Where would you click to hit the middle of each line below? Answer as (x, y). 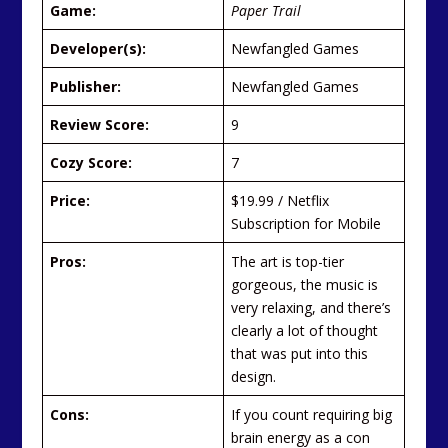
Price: (70, 200)
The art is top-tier (288, 261)
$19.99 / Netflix (280, 200)
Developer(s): (98, 48)
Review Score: (100, 124)
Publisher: (86, 86)
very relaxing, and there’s (311, 307)
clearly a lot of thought (305, 330)
